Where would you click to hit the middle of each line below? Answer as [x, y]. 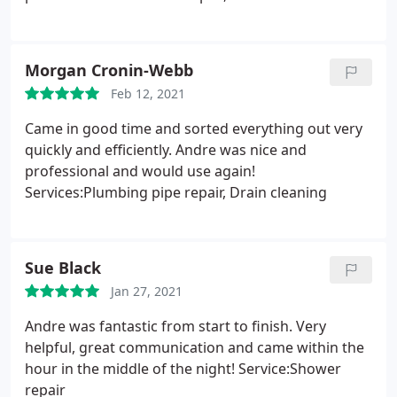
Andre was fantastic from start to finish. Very [175, 326]
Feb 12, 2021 [148, 93]
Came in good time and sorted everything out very [194, 128]
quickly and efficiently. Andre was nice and [166, 150]
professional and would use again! [140, 171]
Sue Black [63, 268]
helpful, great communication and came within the [195, 347]
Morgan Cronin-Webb [109, 70]
